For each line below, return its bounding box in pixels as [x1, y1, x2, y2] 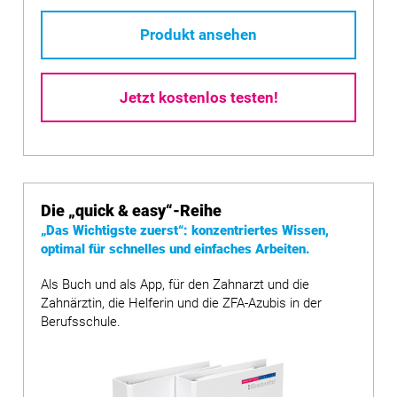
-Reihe [173, 201, 222, 221]
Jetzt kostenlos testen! [119, 88, 278, 106]
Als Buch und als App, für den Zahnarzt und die [41, 276, 309, 292]
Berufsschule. [41, 313, 121, 330]
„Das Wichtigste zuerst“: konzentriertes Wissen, [41, 222, 329, 239]
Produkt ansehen [140, 26, 257, 44]
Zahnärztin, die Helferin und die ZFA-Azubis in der [41, 294, 322, 311]
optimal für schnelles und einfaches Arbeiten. [41, 241, 310, 258]
